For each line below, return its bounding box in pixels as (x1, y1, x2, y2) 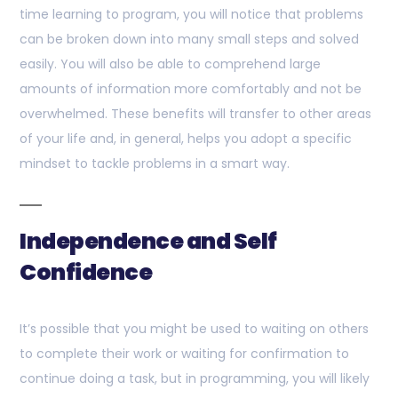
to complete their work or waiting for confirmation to (20, 345, 349, 363)
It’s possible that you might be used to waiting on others (20, 320, 369, 338)
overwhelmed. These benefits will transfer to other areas (20, 105, 371, 123)
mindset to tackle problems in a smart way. (20, 155, 290, 173)
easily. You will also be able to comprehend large (20, 55, 321, 74)
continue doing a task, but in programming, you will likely (20, 370, 370, 388)
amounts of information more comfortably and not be (20, 80, 362, 99)
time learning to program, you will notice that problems (20, 5, 363, 24)
